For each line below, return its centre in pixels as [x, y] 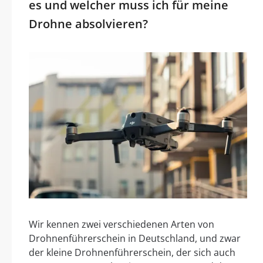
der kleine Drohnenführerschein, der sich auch [132, 253]
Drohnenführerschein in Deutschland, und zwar [135, 239]
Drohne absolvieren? [88, 23]
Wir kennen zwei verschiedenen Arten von [122, 225]
